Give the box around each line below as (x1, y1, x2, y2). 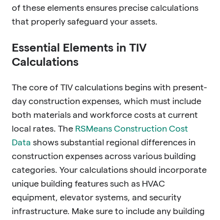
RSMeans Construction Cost (75, 123, 188, 133)
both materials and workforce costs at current (12, 110, 198, 119)
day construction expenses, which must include (12, 96, 201, 106)
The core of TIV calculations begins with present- (12, 82, 207, 92)
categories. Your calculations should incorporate (12, 165, 207, 174)
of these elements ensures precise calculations (12, 2, 198, 12)
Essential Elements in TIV (12, 40, 147, 54)
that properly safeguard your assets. (12, 16, 158, 26)
